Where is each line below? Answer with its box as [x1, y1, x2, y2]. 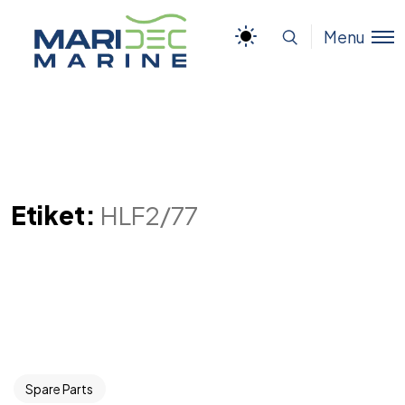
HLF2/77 [100, 198, 198, 231]
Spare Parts [25, 380, 94, 397]
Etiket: [11, 198, 100, 231]
